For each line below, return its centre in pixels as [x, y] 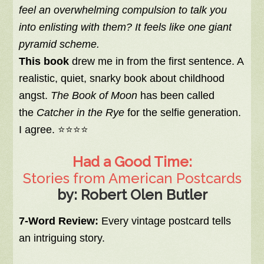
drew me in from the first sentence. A [156, 62]
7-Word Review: [59, 221]
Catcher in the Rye [81, 113]
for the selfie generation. [183, 113]
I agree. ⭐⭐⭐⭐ [54, 130]
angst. [35, 96]
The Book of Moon [94, 96]
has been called [176, 96]
